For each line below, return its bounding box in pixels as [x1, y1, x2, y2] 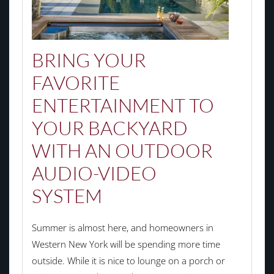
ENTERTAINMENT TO [31, 93, 214, 117]
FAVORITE [31, 70, 120, 94]
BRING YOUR [31, 48, 146, 72]
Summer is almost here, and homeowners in [31, 221, 213, 234]
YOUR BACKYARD [31, 116, 188, 139]
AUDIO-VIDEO [31, 161, 157, 185]
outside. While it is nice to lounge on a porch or [31, 254, 225, 267]
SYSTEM [31, 183, 102, 207]
